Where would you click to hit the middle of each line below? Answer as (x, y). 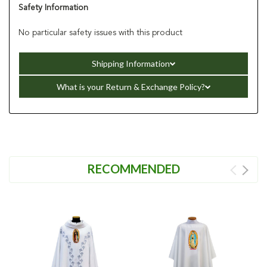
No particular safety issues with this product (100, 32)
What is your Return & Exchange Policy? (131, 86)
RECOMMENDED (133, 168)
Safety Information (53, 7)
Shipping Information (131, 63)
